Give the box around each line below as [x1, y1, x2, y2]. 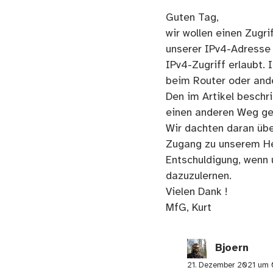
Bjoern [214, 243, 249, 254]
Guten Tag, [166, 12, 219, 23]
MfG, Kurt [166, 202, 211, 213]
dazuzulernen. [166, 170, 232, 182]
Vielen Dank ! [166, 186, 227, 197]
